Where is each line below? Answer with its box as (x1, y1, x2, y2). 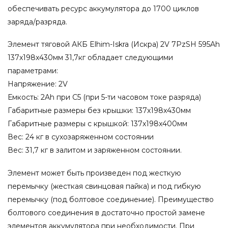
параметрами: (8, 66, 58, 76)
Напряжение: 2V (8, 79, 68, 89)
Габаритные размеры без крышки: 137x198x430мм (8, 106, 191, 116)
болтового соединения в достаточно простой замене (8, 208, 205, 217)
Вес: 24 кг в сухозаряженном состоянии (8, 132, 154, 142)
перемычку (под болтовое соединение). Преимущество (8, 194, 214, 204)
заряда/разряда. (8, 17, 67, 27)
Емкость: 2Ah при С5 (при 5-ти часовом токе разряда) (8, 93, 201, 102)
